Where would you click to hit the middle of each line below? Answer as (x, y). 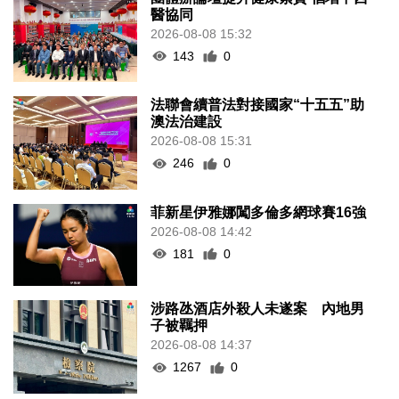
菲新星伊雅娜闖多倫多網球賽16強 (259, 212)
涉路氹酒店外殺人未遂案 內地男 (258, 309)
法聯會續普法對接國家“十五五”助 (258, 105)
